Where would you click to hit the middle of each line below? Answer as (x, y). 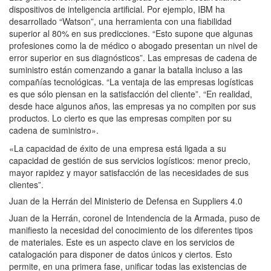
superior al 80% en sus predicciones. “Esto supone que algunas (131, 33)
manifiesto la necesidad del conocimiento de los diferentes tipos (131, 230)
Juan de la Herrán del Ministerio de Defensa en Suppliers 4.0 (126, 201)
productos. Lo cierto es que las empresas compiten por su (120, 118)
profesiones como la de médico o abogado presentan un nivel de (133, 45)
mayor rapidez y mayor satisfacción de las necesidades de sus (129, 172)
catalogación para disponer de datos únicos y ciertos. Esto (121, 254)
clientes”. (26, 184)
